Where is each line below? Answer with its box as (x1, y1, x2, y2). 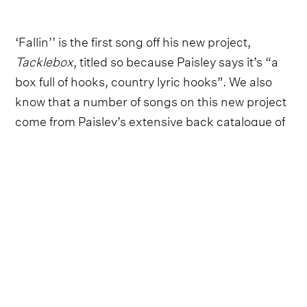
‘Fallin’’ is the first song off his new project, (15, 29, 251, 50)
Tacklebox (15, 49, 74, 70)
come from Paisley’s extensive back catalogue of (15, 109, 286, 130)
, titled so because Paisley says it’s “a (73, 49, 279, 70)
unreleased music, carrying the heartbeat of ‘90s (15, 129, 289, 149)
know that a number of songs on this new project (15, 89, 287, 110)
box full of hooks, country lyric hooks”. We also (15, 69, 273, 90)
